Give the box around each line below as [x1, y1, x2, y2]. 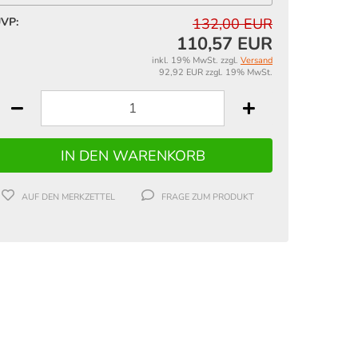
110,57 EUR [177, 32, 272, 56]
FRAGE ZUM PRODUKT [161, 191, 254, 204]
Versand [241, 54, 272, 66]
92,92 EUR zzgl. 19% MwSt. [159, 66, 272, 78]
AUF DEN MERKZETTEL [21, 191, 115, 204]
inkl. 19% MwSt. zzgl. [152, 54, 241, 66]
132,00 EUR [193, 14, 272, 34]
